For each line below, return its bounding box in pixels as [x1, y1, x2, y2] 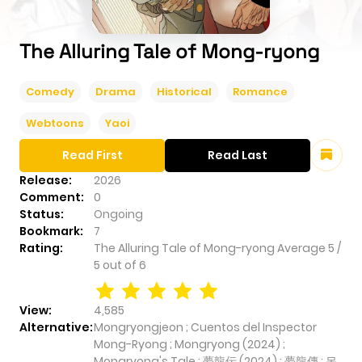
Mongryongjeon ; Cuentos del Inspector [94, 318, 317, 335]
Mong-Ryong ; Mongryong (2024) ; [94, 335, 285, 352]
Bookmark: [19, 222, 83, 239]
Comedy [26, 83, 74, 99]
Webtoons [26, 115, 84, 131]
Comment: [19, 188, 84, 205]
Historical [157, 83, 212, 99]
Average [277, 239, 328, 256]
